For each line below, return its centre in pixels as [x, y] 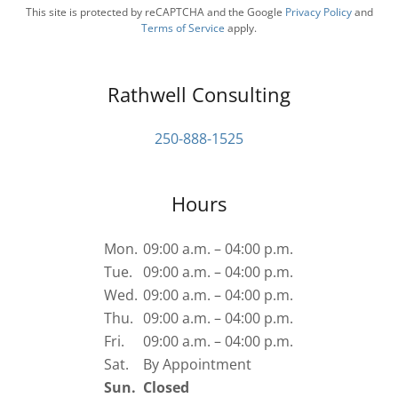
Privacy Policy [318, 12]
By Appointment [197, 364]
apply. [241, 28]
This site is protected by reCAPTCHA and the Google [155, 12]
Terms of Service [183, 28]
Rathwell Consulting [199, 94]
